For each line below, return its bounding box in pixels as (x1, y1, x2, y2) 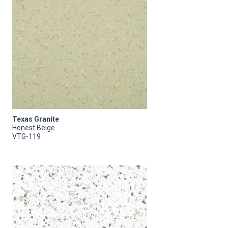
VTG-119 (12, 132, 41, 140)
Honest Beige (12, 123, 55, 132)
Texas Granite (12, 115, 59, 123)
